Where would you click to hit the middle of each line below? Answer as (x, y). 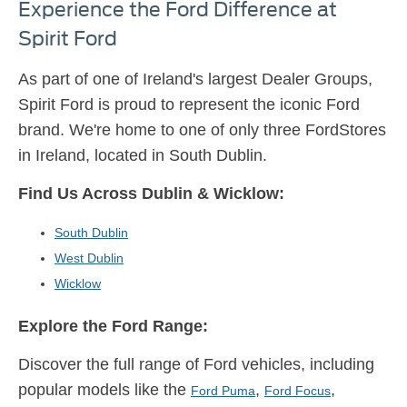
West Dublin (89, 258)
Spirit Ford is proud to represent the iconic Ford (189, 104)
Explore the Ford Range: (113, 326)
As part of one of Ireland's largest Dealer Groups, (195, 79)
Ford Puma (223, 390)
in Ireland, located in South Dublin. (143, 155)
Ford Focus (298, 390)
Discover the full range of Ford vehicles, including (196, 364)
